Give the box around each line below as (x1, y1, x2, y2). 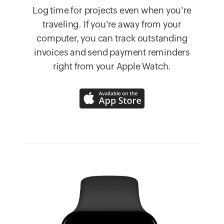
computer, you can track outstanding (36, 33, 187, 44)
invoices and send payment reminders (33, 47, 190, 58)
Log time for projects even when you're (32, 5, 191, 16)
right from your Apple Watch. (52, 61, 171, 72)
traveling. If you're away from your (42, 19, 181, 30)
